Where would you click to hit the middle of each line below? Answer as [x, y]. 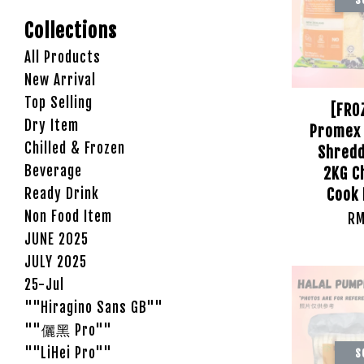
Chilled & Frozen [75, 148]
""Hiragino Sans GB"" [94, 308]
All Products [63, 57]
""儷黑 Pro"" [68, 330]
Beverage [53, 171]
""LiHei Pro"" [68, 353]
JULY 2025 [56, 262]
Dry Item [52, 126]
